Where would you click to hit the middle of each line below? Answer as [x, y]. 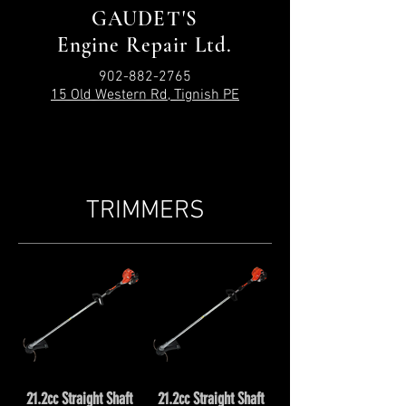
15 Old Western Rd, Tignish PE [145, 95]
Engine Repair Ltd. [145, 45]
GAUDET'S [145, 19]
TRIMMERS [145, 211]
